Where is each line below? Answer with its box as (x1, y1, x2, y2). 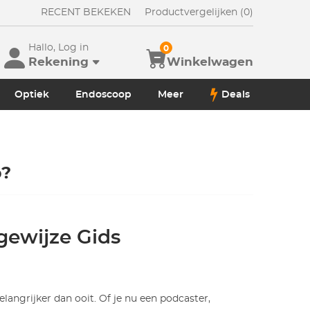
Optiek (14, 89, 49, 100)
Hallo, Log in (28, 43, 89, 53)
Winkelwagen (166, 57, 253, 68)
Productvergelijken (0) (144, 8, 253, 17)
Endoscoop (75, 89, 131, 100)
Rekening (28, 57, 89, 68)
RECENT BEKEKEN (40, 8, 131, 17)
